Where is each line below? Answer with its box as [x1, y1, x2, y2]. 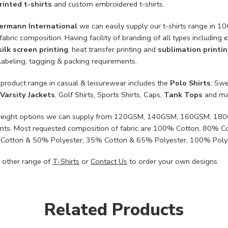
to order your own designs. [127, 156, 219, 167]
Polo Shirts [170, 77, 211, 88]
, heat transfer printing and [68, 44, 158, 54]
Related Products [44, 198, 184, 222]
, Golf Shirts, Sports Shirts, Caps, [55, 89, 164, 100]
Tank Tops [164, 89, 203, 100]
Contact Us [91, 156, 127, 167]
